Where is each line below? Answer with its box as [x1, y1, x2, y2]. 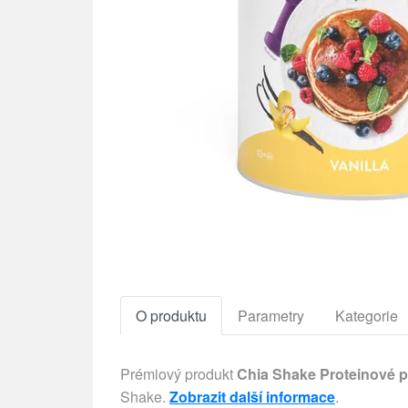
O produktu [136, 305, 207, 326]
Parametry [238, 305, 304, 326]
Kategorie [335, 305, 398, 326]
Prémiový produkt [120, 363, 237, 384]
